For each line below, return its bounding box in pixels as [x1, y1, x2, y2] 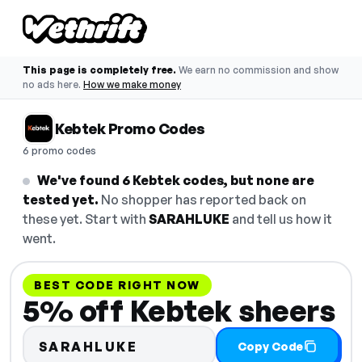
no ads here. [23, 78, 81, 90]
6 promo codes [23, 145, 96, 157]
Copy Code [238, 339, 303, 353]
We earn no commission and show [179, 64, 339, 76]
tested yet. [23, 192, 99, 208]
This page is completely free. [23, 64, 176, 76]
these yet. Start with [23, 211, 149, 227]
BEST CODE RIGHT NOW [34, 278, 200, 292]
